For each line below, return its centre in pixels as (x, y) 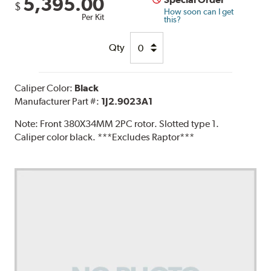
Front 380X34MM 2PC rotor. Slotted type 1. (130, 124)
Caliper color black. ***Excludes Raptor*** (105, 137)
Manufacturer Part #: (58, 102)
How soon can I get (199, 12)
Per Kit (93, 17)
